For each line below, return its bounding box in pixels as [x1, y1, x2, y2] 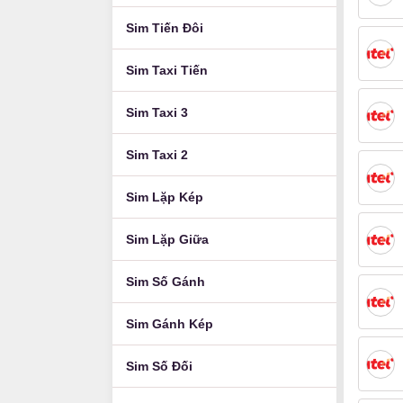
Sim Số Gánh [126, 274, 205, 289]
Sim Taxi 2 [126, 148, 188, 162]
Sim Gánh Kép [126, 317, 213, 331]
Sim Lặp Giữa [126, 232, 209, 246]
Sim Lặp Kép [126, 190, 203, 204]
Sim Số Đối [126, 359, 193, 373]
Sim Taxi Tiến [126, 63, 208, 77]
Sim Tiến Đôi [126, 21, 203, 35]
